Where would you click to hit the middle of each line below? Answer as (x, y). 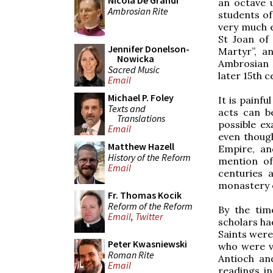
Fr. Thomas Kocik (145, 195)
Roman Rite (131, 254)
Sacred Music (134, 69)
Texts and (127, 108)
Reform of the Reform (150, 206)
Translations (141, 118)
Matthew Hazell (141, 146)
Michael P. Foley (141, 97)
